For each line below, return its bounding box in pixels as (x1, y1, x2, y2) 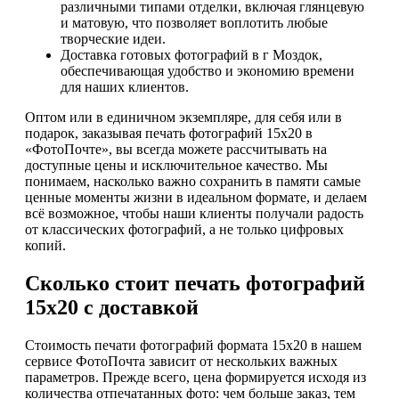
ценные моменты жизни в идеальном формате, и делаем (25, 190, 367, 206)
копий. (25, 238, 66, 254)
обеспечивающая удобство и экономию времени (61, 63, 354, 79)
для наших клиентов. (61, 79, 189, 95)
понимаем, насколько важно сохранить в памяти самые (25, 174, 361, 190)
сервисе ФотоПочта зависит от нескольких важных (25, 353, 338, 369)
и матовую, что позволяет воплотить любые (61, 15, 328, 31)
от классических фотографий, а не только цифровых (25, 222, 344, 238)
